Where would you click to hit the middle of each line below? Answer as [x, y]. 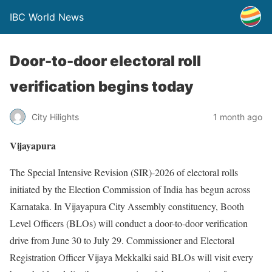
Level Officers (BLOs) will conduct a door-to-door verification [129, 223]
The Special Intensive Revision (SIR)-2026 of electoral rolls [124, 172]
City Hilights [55, 117]
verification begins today [102, 87]
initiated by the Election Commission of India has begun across [130, 189]
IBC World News [47, 17]
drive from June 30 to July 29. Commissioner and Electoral [122, 240]
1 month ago [238, 117]
